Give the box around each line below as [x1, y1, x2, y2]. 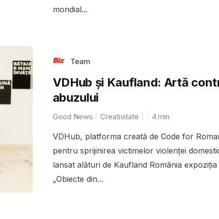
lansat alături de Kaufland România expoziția [52, 159, 217, 170]
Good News [52, 111, 93, 121]
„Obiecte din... [52, 174, 103, 184]
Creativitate [100, 111, 139, 121]
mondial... [52, 4, 88, 14]
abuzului [52, 90, 99, 105]
